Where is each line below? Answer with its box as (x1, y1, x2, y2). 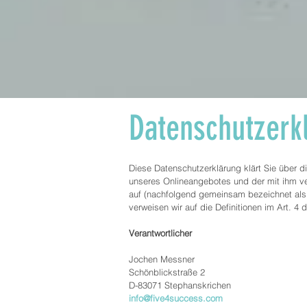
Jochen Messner (129, 254, 195, 265)
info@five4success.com (129, 293, 223, 304)
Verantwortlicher (129, 228, 192, 238)
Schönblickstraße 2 (129, 267, 205, 278)
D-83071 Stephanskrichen (129, 280, 231, 291)
